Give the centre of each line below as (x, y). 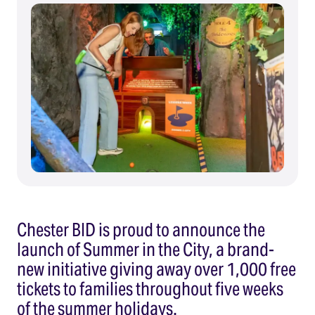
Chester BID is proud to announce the (141, 229)
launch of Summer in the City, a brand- (146, 249)
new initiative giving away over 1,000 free (156, 269)
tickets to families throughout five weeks (150, 288)
